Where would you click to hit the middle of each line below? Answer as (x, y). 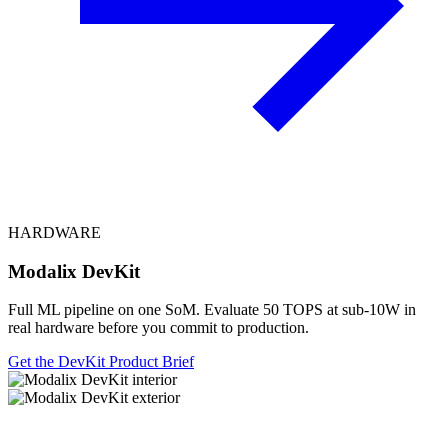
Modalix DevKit (74, 271)
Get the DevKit (58, 362)
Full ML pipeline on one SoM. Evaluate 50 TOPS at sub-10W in (212, 310)
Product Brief (151, 362)
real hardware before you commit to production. (158, 328)
